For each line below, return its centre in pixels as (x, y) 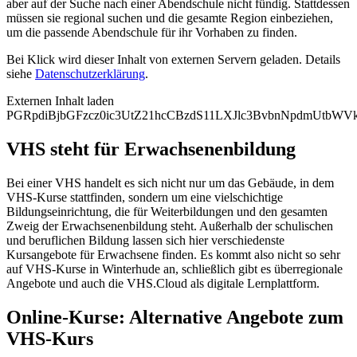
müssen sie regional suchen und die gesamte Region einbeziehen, (170, 18)
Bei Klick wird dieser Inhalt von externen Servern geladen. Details (173, 60)
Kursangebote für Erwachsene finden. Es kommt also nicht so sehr (173, 254)
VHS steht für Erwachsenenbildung (151, 149)
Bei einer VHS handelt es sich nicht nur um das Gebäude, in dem (170, 182)
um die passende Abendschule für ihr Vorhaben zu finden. (152, 33)
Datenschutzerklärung (90, 74)
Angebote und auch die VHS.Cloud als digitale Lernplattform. (163, 283)
